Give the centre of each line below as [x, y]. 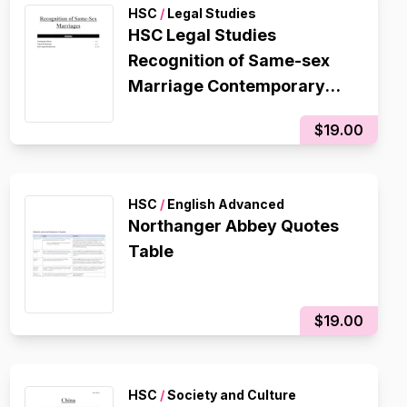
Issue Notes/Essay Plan [221, 111]
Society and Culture [230, 395]
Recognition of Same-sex [228, 60]
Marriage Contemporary [226, 86]
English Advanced [224, 204]
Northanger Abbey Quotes [233, 226]
